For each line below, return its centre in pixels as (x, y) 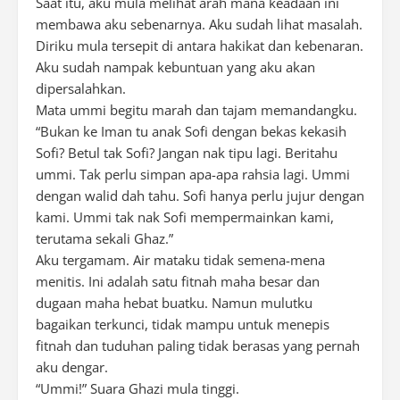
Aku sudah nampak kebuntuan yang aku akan (175, 67)
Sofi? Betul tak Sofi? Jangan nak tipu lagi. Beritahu (187, 153)
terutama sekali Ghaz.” (104, 238)
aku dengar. (72, 367)
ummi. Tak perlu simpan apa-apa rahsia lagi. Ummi (193, 174)
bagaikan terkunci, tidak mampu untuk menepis (183, 324)
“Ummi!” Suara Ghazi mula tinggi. (137, 388)
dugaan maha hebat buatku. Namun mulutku (174, 303)
